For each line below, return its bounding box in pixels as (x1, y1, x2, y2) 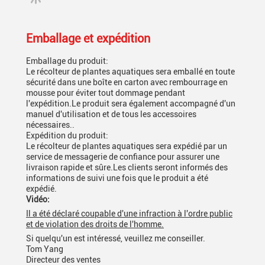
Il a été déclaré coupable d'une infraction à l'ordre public (26, 209, 232, 218)
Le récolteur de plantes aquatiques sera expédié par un (26, 141, 227, 151)
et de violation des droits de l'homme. (26, 219, 164, 229)
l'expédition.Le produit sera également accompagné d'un (26, 99, 235, 108)
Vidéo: (26, 195, 50, 204)
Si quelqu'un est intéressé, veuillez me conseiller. (26, 234, 205, 243)
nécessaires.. (26, 120, 75, 130)
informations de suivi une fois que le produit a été (26, 173, 208, 183)
